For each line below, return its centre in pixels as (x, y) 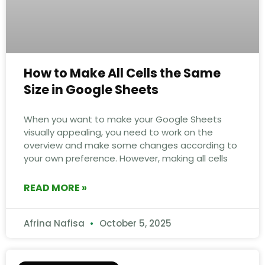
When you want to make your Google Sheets (123, 119)
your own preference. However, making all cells (126, 158)
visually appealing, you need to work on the (118, 132)
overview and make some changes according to (130, 145)
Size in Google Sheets (91, 89)
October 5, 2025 (134, 223)
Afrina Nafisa (55, 223)
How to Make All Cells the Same (122, 73)
